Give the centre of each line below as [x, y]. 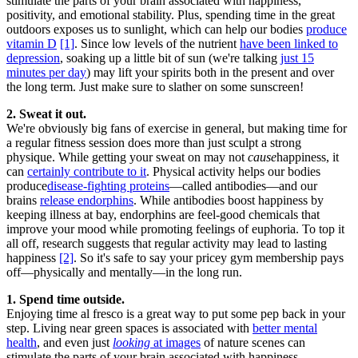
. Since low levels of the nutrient [157, 44]
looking [131, 343]
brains [23, 201]
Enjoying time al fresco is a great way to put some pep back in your [176, 314]
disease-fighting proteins [108, 186]
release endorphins [87, 201]
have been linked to [289, 44]
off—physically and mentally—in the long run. [124, 272]
